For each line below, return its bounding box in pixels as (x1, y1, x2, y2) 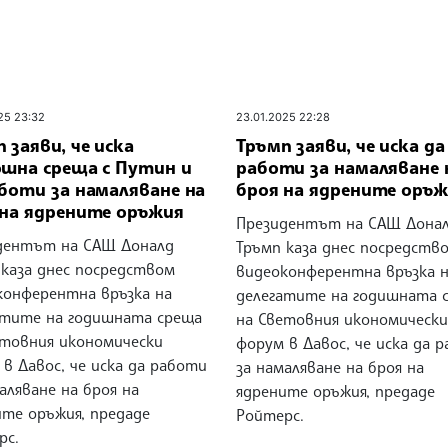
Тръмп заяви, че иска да (235, 133, 445, 156)
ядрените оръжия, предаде (235, 380, 435, 401)
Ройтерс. (235, 404, 304, 425)
